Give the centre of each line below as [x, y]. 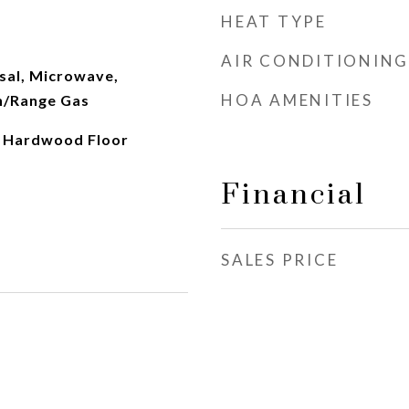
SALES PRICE [280, 260]
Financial [294, 195]
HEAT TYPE [274, 21]
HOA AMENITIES [297, 100]
